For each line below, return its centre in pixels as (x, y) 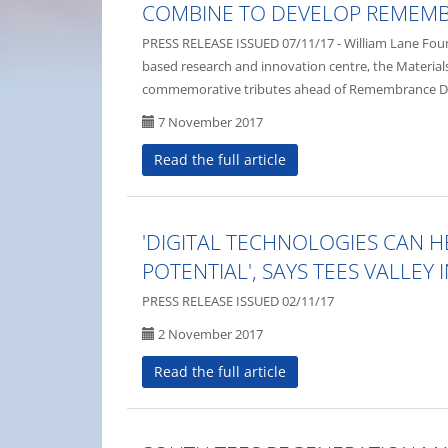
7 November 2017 (209, 122)
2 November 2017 (209, 334)
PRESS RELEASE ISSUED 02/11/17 (238, 301)
